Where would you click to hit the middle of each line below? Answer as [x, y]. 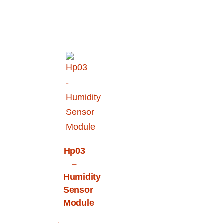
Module [79, 202]
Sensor [78, 189]
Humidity [82, 176]
